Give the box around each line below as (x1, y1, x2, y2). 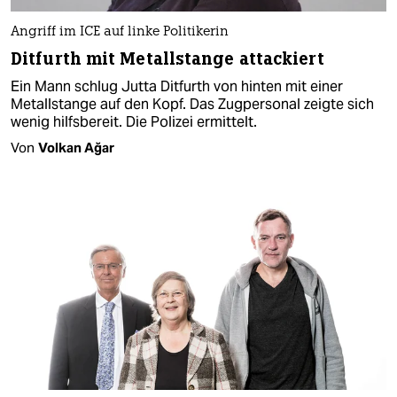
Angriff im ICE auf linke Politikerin (11, 25, 229, 39)
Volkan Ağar (38, 138, 114, 156)
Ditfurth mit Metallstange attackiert (11, 47, 324, 70)
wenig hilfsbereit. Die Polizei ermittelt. (11, 112, 257, 131)
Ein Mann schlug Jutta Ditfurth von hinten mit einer (11, 76, 343, 96)
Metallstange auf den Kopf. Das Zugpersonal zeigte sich (11, 94, 374, 113)
